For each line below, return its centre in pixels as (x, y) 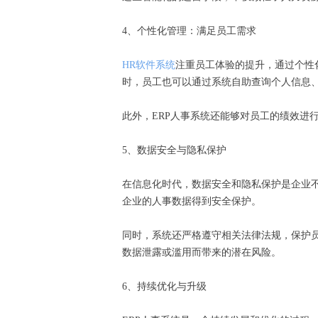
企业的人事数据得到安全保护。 (194, 201)
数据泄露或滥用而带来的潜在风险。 (204, 252)
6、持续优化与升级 (167, 286)
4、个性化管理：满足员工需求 (192, 31)
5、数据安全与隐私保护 (177, 150)
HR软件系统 (149, 65)
